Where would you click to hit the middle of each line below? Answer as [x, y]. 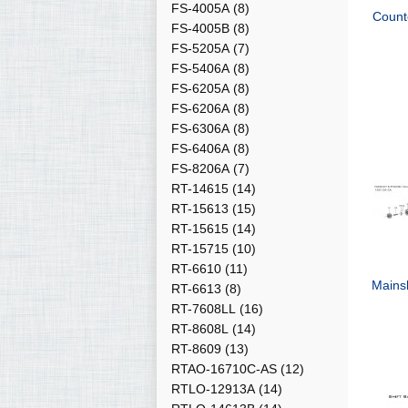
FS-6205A [200, 88]
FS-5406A [200, 68]
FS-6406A [200, 148]
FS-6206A [200, 108]
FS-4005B [200, 28]
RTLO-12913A [213, 389]
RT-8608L [200, 329]
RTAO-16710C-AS [224, 369]
